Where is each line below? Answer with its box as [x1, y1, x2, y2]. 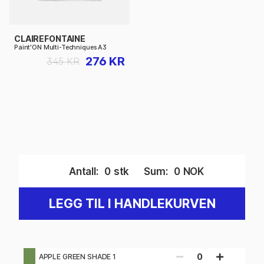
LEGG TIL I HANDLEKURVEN [48, 196, 216, 212]
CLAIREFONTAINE [14, 34, 85, 44]
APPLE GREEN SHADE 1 [38, 252, 116, 262]
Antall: [68, 165, 98, 177]
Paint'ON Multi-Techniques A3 [14, 44, 107, 52]
